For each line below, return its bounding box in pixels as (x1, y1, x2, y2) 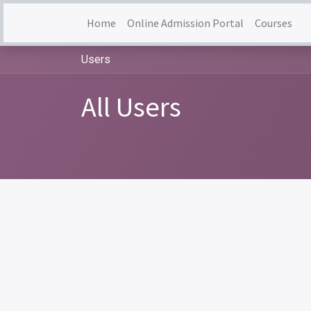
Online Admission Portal (127, 16, 244, 30)
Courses (255, 16, 292, 30)
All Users (81, 90, 181, 124)
